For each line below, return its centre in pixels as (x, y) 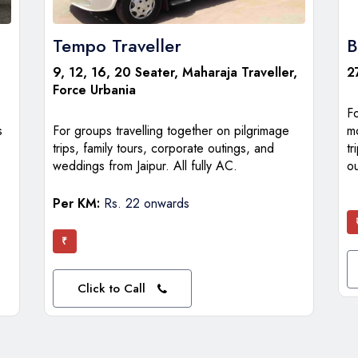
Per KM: (78, 204)
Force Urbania (94, 90)
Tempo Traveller (117, 46)
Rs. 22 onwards (146, 204)
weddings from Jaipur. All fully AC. (145, 166)
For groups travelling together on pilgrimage (171, 131)
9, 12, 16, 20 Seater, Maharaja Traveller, (175, 73)
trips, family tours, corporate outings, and (163, 149)
